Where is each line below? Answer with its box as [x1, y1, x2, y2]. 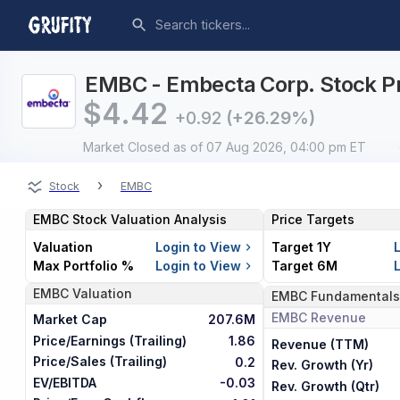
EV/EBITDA [33, 374, 97, 390]
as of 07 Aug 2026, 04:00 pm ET [173, 139, 366, 155]
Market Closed [83, 139, 170, 155]
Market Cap [33, 311, 108, 327]
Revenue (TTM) [271, 336, 369, 352]
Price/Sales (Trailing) [33, 354, 168, 370]
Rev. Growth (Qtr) [271, 378, 379, 394]
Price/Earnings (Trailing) [33, 332, 187, 348]
